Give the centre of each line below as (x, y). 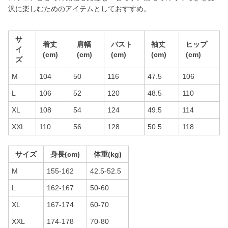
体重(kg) (108, 154)
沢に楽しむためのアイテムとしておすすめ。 (79, 9)
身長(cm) (65, 154)
